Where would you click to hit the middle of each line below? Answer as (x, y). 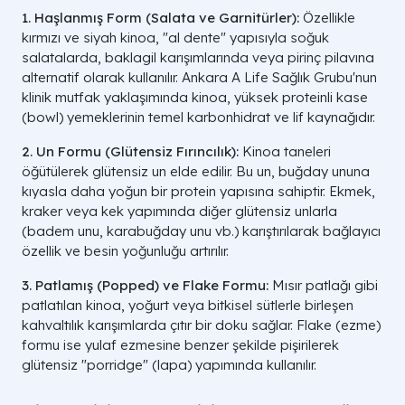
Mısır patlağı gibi (323, 285)
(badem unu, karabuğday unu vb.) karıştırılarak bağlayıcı (201, 231)
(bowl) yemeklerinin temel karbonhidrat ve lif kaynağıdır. (198, 117)
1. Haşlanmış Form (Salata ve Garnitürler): (160, 17)
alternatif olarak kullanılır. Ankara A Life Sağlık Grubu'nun (199, 77)
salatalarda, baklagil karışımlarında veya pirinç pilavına (198, 57)
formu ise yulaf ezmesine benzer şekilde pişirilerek (180, 344)
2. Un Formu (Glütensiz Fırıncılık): (130, 151)
